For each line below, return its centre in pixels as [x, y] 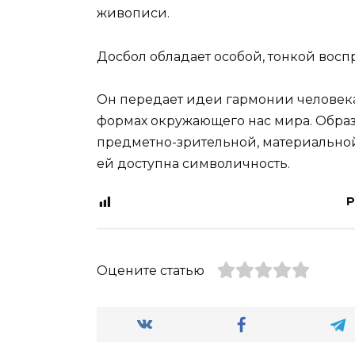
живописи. [133, 13]
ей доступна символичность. [193, 163]
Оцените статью [151, 270]
